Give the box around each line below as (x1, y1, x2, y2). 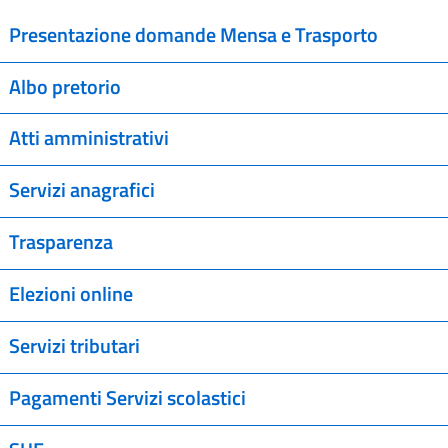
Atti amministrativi (8, 123, 169, 154)
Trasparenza (8, 227, 113, 258)
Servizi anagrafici (8, 175, 155, 206)
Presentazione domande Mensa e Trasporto (8, 19, 378, 50)
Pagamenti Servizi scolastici (8, 382, 246, 413)
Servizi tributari (8, 330, 140, 361)
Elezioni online (8, 278, 133, 309)
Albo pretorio (8, 71, 121, 102)
